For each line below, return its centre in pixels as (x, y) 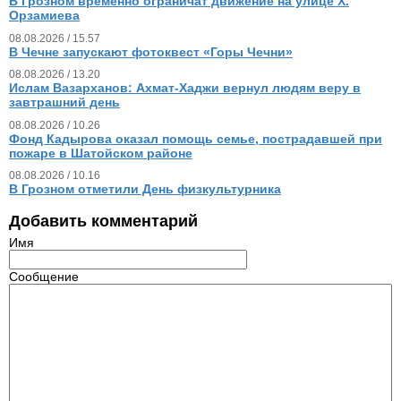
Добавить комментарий (103, 221)
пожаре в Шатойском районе (101, 153)
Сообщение (44, 277)
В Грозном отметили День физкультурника (145, 189)
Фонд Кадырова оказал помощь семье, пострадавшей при (196, 138)
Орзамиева (44, 16)
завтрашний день (64, 102)
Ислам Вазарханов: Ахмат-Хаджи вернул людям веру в (185, 88)
